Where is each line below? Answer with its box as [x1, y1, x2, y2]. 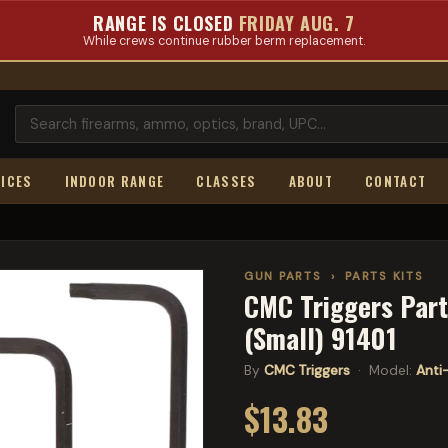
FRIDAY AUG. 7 [238, 10, 355, 36]
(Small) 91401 [244, 318, 397, 358]
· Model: [350, 362, 416, 379]
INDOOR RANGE [64, 171, 165, 191]
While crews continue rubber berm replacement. [83, 33, 365, 49]
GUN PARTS [244, 269, 322, 284]
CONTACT [365, 171, 427, 191]
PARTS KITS [345, 269, 424, 284]
